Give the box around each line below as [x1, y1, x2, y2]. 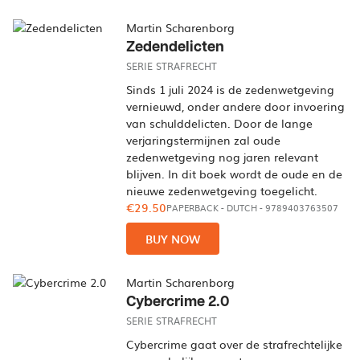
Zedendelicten [126, 39, 225, 55]
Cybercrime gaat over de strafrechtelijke [126, 336, 343, 352]
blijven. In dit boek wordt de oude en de [126, 166, 343, 182]
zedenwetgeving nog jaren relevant [126, 149, 319, 165]
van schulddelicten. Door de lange [126, 115, 313, 131]
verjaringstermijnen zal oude [126, 132, 281, 148]
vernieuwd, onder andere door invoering [126, 98, 346, 114]
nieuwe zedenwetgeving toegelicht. [126, 182, 318, 198]
